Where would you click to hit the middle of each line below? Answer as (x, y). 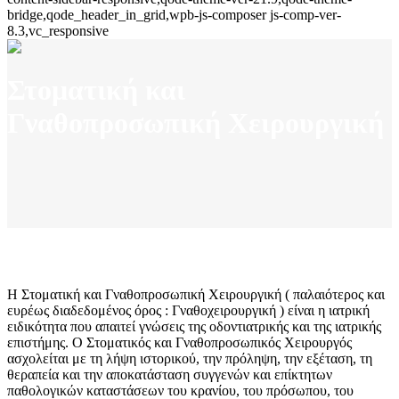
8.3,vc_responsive (58, 31)
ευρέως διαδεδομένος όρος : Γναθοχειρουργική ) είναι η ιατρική (188, 310)
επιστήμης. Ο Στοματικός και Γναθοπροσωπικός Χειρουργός (179, 342)
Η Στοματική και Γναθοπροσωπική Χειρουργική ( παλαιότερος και (196, 294)
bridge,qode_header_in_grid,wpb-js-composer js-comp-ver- (174, 15)
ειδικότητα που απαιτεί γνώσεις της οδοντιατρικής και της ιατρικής (194, 326)
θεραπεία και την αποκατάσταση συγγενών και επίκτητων (170, 375)
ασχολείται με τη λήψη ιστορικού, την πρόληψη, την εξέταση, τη (190, 358)
